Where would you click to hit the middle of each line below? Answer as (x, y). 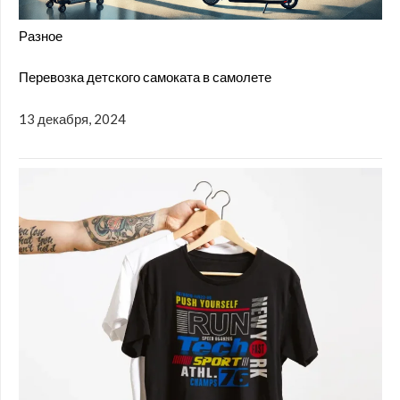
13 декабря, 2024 (72, 118)
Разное (41, 35)
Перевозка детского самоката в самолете (145, 77)
